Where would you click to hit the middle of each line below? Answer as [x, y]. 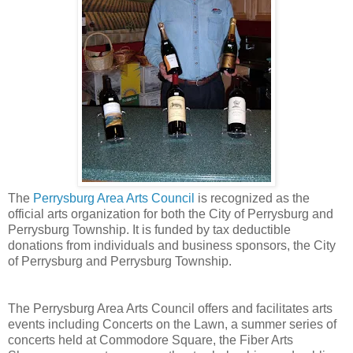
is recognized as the [252, 199]
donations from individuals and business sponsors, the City [172, 246]
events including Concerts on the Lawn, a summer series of [172, 325]
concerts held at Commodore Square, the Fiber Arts [150, 340]
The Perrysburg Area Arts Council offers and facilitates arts [170, 309]
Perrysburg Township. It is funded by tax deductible [149, 230]
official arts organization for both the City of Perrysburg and [171, 214]
